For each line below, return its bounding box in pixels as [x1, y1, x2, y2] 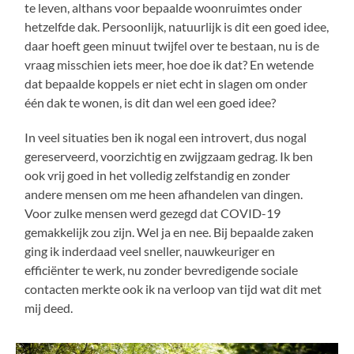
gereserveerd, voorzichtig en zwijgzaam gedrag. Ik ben [24, 148, 314, 164]
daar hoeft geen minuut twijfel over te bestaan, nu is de [24, 37, 320, 53]
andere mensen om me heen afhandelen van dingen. [24, 186, 303, 201]
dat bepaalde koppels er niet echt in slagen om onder [24, 75, 308, 91]
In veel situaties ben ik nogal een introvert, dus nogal [24, 129, 307, 145]
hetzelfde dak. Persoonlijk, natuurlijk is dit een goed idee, [24, 18, 330, 34]
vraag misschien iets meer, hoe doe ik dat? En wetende [24, 56, 314, 72]
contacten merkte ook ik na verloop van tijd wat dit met [24, 281, 322, 296]
